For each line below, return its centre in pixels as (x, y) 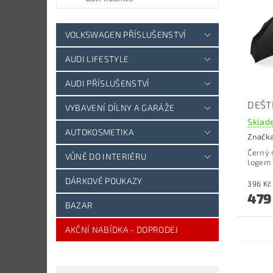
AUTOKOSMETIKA (99, 132)
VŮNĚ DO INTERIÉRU (106, 157)
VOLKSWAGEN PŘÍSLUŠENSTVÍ (126, 35)
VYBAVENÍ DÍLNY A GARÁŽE (120, 108)
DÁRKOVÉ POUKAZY (104, 181)
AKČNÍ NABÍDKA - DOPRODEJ (122, 230)
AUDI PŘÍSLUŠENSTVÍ (107, 83)
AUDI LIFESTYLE (97, 59)
